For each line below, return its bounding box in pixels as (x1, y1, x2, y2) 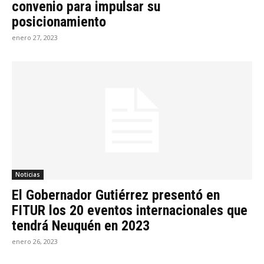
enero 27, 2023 (12, 32, 58, 42)
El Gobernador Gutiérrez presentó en (12, 187, 220, 204)
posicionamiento (12, 13, 106, 30)
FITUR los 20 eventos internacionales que (12, 202, 247, 219)
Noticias (15, 170, 40, 179)
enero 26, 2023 (12, 237, 58, 246)
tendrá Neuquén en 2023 (12, 217, 150, 235)
